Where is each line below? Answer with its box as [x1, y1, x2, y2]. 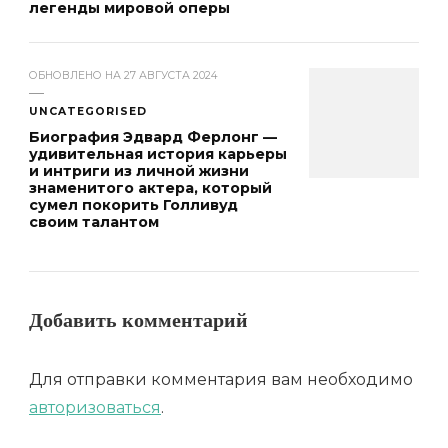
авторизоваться [29, 397, 161, 417]
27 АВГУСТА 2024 [124, 68, 218, 82]
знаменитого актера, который [29, 178, 272, 197]
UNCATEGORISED [29, 104, 147, 118]
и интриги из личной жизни [29, 161, 249, 180]
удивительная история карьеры [29, 144, 287, 163]
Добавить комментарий [29, 307, 253, 340]
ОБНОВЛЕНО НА [29, 68, 124, 82]
